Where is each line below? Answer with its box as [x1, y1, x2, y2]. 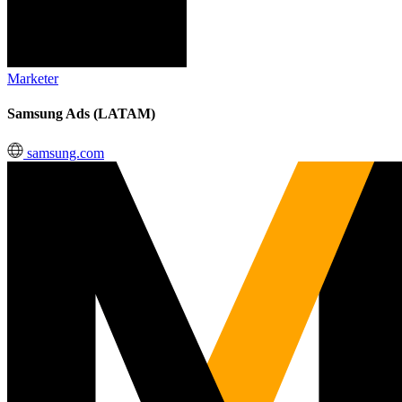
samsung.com [23, 144, 104, 161]
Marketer [7, 71, 58, 86]
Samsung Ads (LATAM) [7, 106, 155, 122]
